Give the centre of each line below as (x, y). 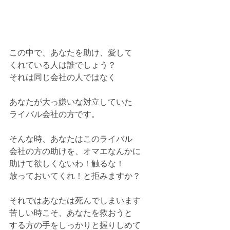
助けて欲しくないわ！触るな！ (67, 164)
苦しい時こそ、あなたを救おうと (71, 213)
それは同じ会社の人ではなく (63, 77)
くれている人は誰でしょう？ (63, 65)
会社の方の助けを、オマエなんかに (75, 151)
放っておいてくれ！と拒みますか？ (75, 176)
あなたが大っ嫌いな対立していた (71, 102)
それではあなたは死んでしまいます (75, 200)
